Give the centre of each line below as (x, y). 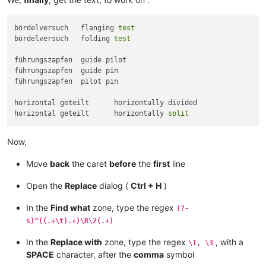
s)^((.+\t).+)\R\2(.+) (70, 221)
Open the (45, 186)
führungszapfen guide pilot (44, 60)
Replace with (76, 242)
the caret (89, 164)
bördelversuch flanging (100, 28)
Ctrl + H (146, 186)
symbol (179, 255)
